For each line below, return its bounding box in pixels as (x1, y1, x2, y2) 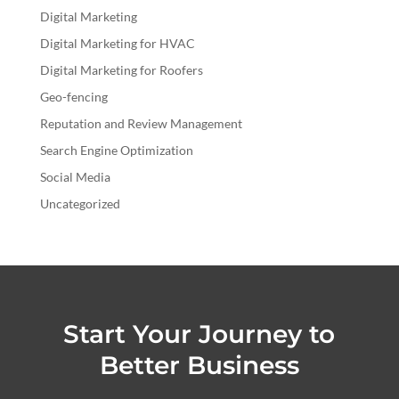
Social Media (39, 168, 110, 184)
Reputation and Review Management (39, 115, 242, 131)
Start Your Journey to (63, 318, 336, 349)
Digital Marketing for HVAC (39, 35, 195, 51)
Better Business (99, 349, 299, 380)
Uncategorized (39, 195, 120, 211)
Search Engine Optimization (39, 142, 193, 158)
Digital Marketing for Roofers (39, 61, 203, 77)
